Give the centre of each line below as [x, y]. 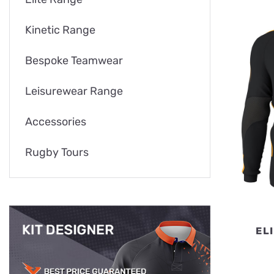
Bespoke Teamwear [74, 61]
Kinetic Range [60, 30]
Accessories [56, 122]
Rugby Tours [57, 153]
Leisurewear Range [74, 91]
